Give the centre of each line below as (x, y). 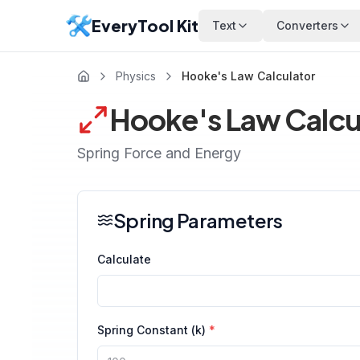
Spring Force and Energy (159, 153)
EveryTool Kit (145, 25)
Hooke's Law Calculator (248, 76)
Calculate (124, 259)
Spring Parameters (198, 220)
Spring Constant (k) (151, 330)
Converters (307, 25)
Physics (136, 76)
